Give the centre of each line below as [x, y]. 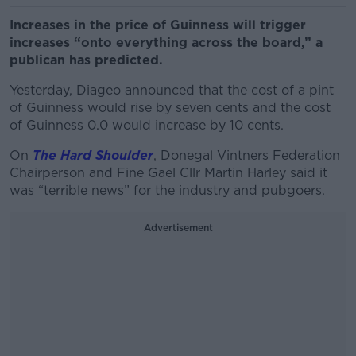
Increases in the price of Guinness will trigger [158, 25]
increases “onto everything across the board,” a [166, 43]
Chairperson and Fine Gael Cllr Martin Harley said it [168, 173]
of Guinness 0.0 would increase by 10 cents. [149, 125]
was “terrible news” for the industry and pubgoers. [169, 190]
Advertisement [178, 228]
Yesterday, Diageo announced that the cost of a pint [172, 90]
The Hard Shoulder [93, 155]
